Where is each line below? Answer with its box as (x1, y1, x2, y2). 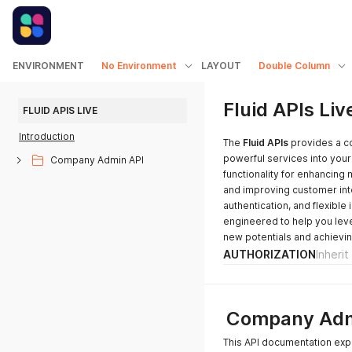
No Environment (101, 60, 177, 72)
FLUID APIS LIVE (23, 104, 97, 116)
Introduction (19, 130, 75, 142)
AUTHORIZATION (223, 247, 316, 261)
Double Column (258, 60, 330, 72)
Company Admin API (50, 154, 144, 166)
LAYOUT (201, 60, 241, 72)
